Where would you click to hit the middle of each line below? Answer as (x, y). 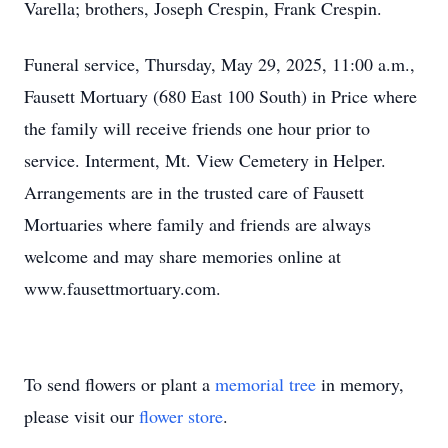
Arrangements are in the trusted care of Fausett (194, 192)
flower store (181, 416)
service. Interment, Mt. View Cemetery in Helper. (205, 160)
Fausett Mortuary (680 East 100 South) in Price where (220, 96)
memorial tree (265, 384)
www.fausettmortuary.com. (122, 288)
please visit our (81, 416)
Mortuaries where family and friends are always (197, 224)
